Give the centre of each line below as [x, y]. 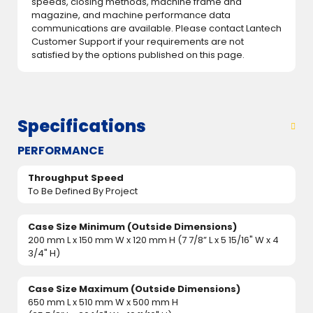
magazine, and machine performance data [131, 15]
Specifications [82, 126]
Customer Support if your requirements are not [138, 42]
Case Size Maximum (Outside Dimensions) [134, 289]
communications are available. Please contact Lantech [156, 28]
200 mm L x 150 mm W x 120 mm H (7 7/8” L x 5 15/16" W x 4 [153, 240]
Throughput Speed [76, 178]
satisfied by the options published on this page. [138, 55]
